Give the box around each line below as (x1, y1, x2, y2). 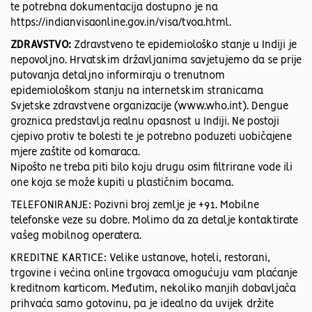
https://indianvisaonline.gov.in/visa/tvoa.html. (10, 18, 231, 29)
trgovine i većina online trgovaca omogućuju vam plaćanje (10, 269, 297, 279)
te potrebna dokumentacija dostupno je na (10, 3, 218, 13)
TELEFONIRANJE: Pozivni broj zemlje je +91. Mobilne (10, 201, 259, 211)
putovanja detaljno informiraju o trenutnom (10, 71, 225, 81)
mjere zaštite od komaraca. (10, 148, 140, 158)
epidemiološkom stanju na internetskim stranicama (10, 86, 263, 97)
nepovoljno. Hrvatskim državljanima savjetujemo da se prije (10, 56, 302, 66)
